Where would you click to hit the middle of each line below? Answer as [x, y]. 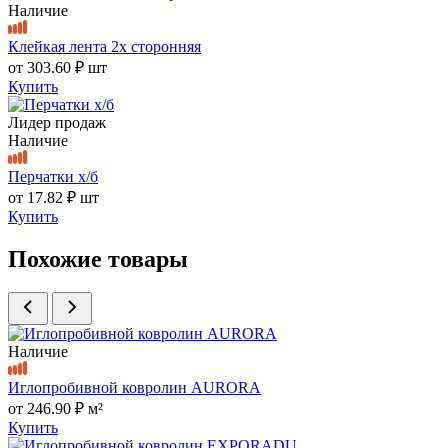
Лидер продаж [57, 122]
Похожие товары [98, 258]
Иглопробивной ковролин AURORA [134, 388]
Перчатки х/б [53, 176]
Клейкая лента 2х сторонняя [104, 46]
